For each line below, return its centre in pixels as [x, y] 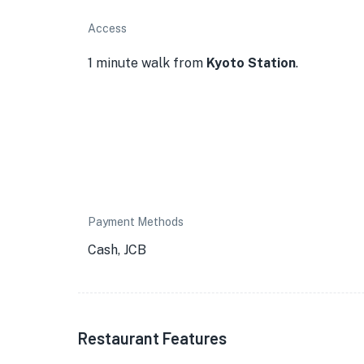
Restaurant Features [152, 338]
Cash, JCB [117, 250]
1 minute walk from [147, 63]
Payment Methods [136, 222]
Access [107, 28]
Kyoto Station [251, 63]
